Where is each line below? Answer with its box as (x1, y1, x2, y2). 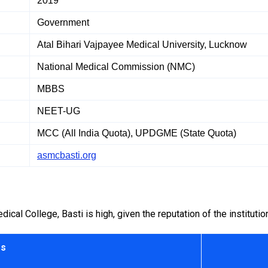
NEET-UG (37, 105, 80, 116)
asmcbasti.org (37, 150, 96, 160)
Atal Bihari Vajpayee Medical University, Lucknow (37, 39, 247, 50)
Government (37, 17, 89, 28)
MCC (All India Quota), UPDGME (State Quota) (37, 127, 236, 138)
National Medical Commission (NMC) (37, 61, 195, 72)
